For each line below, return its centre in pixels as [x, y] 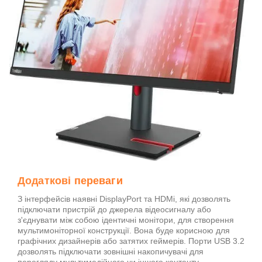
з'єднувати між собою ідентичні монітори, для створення [126, 220]
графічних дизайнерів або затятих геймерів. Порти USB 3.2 [131, 241]
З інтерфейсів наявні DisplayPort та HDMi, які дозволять [124, 199]
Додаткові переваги [70, 181]
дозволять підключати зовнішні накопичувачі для [111, 251]
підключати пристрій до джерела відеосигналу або [114, 209]
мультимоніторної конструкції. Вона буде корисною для [124, 230]
